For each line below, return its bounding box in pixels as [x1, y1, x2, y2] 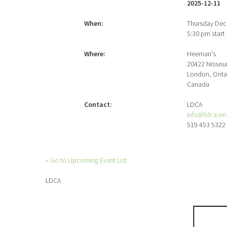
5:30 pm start [187, 29, 224, 38]
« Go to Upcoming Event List [46, 156, 127, 165]
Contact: [84, 100, 112, 109]
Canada [187, 80, 209, 89]
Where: [84, 49, 105, 58]
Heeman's [187, 49, 216, 58]
